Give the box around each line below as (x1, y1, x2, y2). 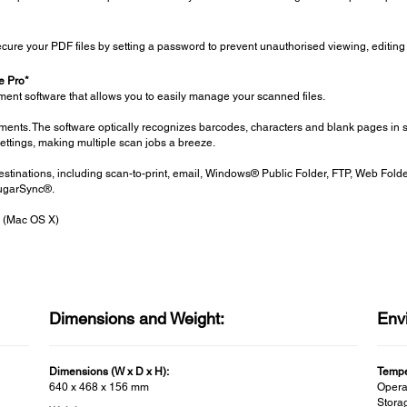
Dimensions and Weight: (48, 308, 224, 328)
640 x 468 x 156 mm (48, 380, 149, 393)
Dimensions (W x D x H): (48, 364, 169, 378)
